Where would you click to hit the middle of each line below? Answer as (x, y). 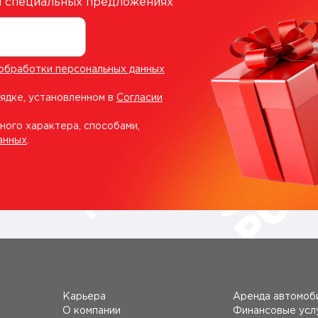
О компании (92, 311)
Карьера (84, 297)
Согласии (139, 98)
